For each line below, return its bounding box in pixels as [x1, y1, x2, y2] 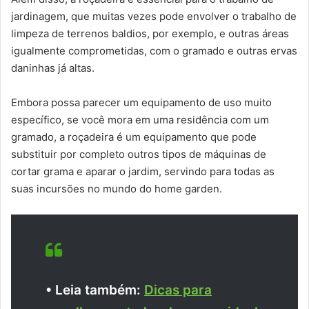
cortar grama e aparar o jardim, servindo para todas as [11, 164, 275, 178]
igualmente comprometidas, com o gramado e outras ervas [11, 43, 297, 57]
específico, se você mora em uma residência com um [11, 112, 269, 126]
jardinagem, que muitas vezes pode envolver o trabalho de [11, 9, 297, 23]
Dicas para [144, 281, 212, 298]
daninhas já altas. [11, 61, 94, 74]
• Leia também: [46, 281, 144, 298]
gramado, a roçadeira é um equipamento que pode [11, 130, 257, 143]
